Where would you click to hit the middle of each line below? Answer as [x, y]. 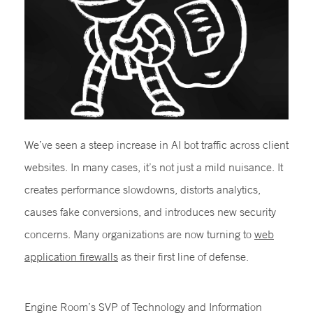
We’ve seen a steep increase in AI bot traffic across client [156, 144]
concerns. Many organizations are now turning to [139, 234]
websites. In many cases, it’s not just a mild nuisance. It [154, 167]
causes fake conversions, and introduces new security [150, 211]
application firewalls [71, 256]
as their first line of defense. [183, 256]
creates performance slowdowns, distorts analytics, [143, 189]
